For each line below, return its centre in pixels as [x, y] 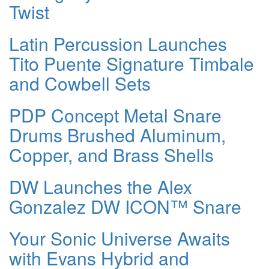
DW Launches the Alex [101, 186]
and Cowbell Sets [80, 83]
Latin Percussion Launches [118, 43]
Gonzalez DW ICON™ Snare [125, 206]
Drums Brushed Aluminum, [117, 134]
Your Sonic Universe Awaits [119, 238]
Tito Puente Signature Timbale [131, 63]
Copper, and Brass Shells [111, 154]
